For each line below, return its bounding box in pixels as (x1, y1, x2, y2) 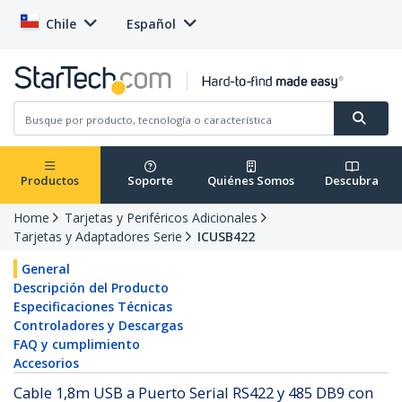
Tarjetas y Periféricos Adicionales (65, 209, 258, 227)
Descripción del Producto (13, 279, 169, 297)
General (22, 260, 70, 278)
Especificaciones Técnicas (13, 298, 172, 316)
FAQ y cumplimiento (13, 336, 140, 354)
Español (127, 15, 176, 32)
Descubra (325, 172, 380, 189)
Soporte (127, 172, 173, 189)
